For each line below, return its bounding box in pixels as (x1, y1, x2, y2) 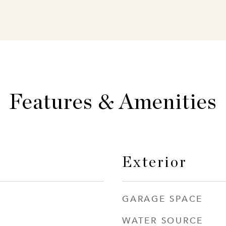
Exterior (122, 155, 187, 170)
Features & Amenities (9, 92, 217, 114)
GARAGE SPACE (122, 191, 203, 205)
